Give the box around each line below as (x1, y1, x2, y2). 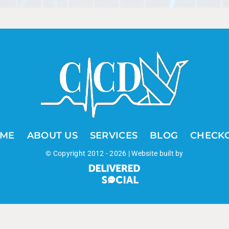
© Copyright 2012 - (45, 149, 110, 157)
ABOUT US (27, 129, 78, 141)
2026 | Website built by (109, 149, 184, 157)
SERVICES (89, 129, 138, 141)
